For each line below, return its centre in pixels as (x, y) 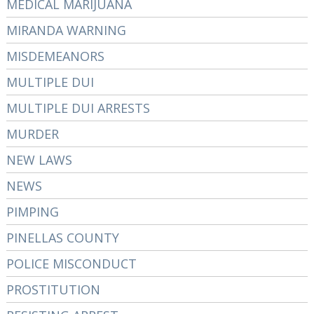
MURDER (32, 134)
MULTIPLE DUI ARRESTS (78, 108)
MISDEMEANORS (55, 56)
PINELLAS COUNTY (62, 238)
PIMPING (32, 212)
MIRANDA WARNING (66, 30)
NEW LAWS (39, 160)
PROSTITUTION (53, 289)
